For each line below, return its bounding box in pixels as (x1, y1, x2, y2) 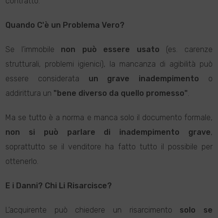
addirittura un (5, 89, 54, 98)
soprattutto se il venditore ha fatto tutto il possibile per (5, 142, 213, 151)
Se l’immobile (5, 45, 61, 54)
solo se (180, 205, 213, 215)
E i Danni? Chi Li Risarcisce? (5, 181, 112, 190)
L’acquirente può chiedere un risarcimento (5, 205, 180, 215)
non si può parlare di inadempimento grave (5, 127, 211, 137)
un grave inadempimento (88, 74, 200, 83)
